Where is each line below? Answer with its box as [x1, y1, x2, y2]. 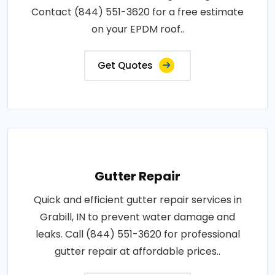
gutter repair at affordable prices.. [55, 244, 220, 258]
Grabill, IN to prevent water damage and [40, 209, 235, 224]
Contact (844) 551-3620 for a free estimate [31, 4, 244, 19]
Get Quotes [98, 58, 153, 72]
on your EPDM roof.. [91, 21, 184, 36]
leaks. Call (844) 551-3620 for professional [35, 227, 240, 241]
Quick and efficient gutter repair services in [33, 192, 242, 207]
